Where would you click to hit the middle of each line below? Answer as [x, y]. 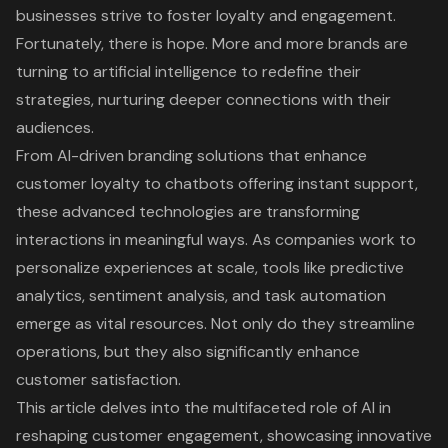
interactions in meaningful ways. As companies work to [216, 239]
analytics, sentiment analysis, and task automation [201, 295]
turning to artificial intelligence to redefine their [188, 71]
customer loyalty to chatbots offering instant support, [217, 183]
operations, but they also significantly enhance [188, 351]
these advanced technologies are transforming [188, 211]
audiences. [55, 127]
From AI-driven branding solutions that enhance [191, 155]
